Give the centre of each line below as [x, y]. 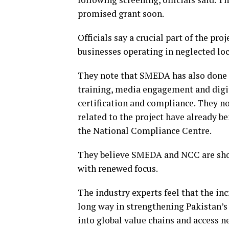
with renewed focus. [118, 169]
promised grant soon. [121, 14]
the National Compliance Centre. [145, 131]
